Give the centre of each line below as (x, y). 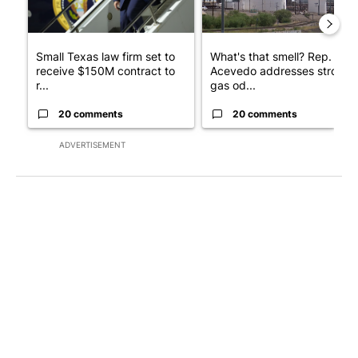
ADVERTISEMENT (92, 144)
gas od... (233, 85)
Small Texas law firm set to (105, 56)
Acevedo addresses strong (280, 70)
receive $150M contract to (105, 70)
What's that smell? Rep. (271, 56)
